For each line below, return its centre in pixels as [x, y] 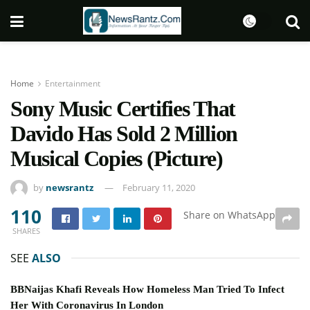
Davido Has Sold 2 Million [124, 134]
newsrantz [70, 187]
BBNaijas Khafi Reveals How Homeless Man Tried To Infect [147, 289]
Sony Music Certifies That [123, 109]
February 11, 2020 [159, 187]
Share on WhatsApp [229, 215]
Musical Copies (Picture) [117, 158]
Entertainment [73, 83]
